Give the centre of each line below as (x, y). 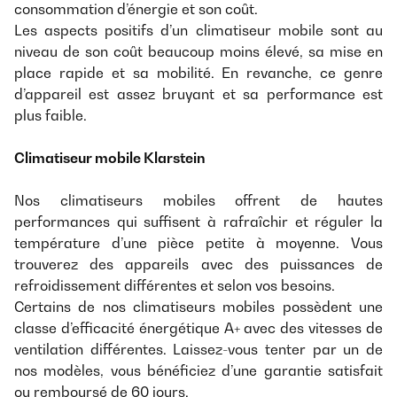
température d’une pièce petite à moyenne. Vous (198, 242)
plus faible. (51, 115)
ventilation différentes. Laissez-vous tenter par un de (198, 349)
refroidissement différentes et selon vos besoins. (175, 285)
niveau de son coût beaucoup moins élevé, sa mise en (198, 51)
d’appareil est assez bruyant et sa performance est (198, 93)
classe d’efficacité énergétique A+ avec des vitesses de (198, 327)
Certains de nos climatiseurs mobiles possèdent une (198, 306)
